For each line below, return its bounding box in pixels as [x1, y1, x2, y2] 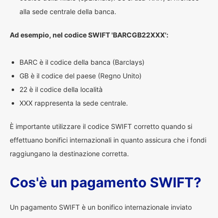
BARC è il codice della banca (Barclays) [19, 58, 145, 66]
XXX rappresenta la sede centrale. [19, 99, 128, 107]
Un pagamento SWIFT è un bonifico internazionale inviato [10, 203, 192, 211]
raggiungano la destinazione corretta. [10, 149, 129, 158]
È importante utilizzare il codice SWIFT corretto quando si [10, 122, 192, 130]
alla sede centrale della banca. [19, 7, 116, 16]
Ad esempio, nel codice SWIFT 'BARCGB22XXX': [10, 31, 168, 39]
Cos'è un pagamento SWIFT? [10, 174, 201, 191]
